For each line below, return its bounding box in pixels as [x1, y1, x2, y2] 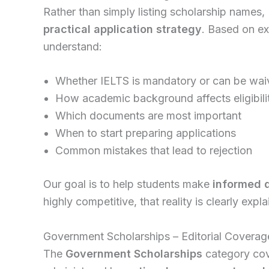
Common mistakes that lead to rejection [55, 144, 252, 157]
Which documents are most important [55, 109, 241, 122]
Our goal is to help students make [43, 178, 213, 191]
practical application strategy [43, 22, 202, 35]
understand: [43, 40, 102, 53]
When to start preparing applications [55, 127, 236, 140]
